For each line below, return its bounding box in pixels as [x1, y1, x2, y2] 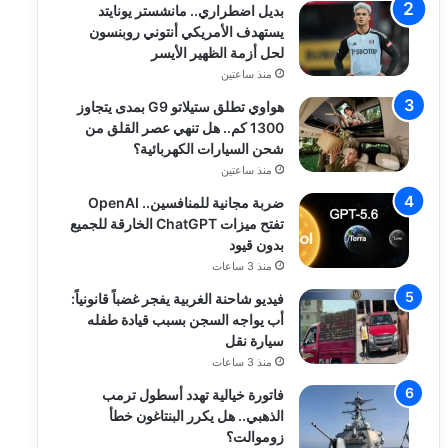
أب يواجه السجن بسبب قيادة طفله [87, 311, 285, 328]
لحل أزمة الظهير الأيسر [151, 44, 285, 61]
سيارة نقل [225, 332, 285, 349]
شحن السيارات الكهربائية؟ [133, 140, 285, 157]
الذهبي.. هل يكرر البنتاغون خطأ [109, 407, 285, 424]
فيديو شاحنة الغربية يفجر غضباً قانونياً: [71, 290, 285, 307]
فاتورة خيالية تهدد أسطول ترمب [102, 386, 285, 403]
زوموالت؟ [226, 428, 285, 445]
